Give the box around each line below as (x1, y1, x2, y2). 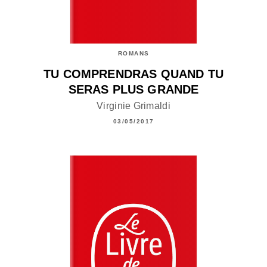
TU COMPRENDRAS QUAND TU (44, 67, 223, 81)
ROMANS (117, 50, 150, 57)
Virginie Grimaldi (97, 100, 170, 111)
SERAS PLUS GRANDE (68, 83, 199, 97)
